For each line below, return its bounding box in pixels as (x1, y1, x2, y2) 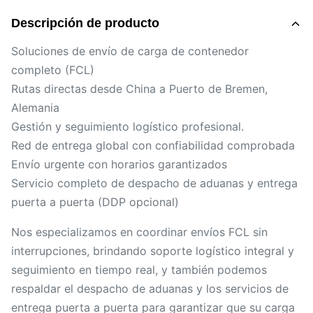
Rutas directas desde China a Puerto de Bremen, (11, 82, 268, 96)
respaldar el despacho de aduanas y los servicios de (11, 282, 289, 296)
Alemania (11, 101, 59, 115)
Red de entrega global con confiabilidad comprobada (11, 138, 295, 152)
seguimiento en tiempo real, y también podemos (11, 263, 267, 277)
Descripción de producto (11, 16, 159, 30)
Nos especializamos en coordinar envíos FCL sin (11, 225, 268, 239)
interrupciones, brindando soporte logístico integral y (11, 244, 294, 258)
